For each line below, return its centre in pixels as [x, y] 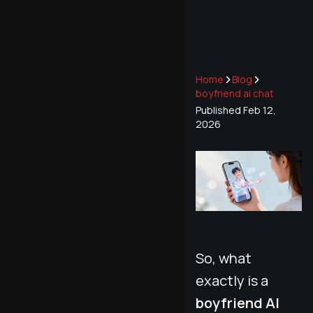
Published [218, 110]
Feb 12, [260, 110]
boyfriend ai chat [235, 93]
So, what [224, 258]
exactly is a [232, 280]
